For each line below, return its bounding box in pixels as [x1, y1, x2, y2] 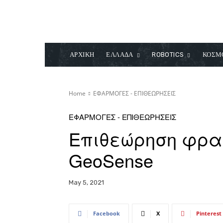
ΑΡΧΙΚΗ [70, 51, 95, 58]
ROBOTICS [152, 51, 184, 58]
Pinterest [196, 210, 222, 218]
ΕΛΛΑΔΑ [106, 51, 133, 58]
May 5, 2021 [69, 179, 104, 187]
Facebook [93, 210, 120, 218]
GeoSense [69, 147, 153, 173]
